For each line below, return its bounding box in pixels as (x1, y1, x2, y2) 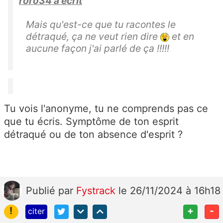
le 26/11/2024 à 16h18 (118, 185, 221, 197)
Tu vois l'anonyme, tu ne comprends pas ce (4, 103, 208, 115)
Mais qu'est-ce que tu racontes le (26, 18, 176, 31)
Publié (26, 185, 58, 197)
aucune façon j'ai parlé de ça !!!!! (26, 42, 169, 55)
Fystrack (76, 185, 118, 197)
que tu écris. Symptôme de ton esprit (4, 115, 179, 128)
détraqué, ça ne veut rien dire (26, 30, 160, 43)
